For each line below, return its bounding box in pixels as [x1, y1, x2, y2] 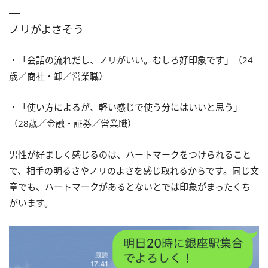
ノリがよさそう [9, 22, 84, 36]
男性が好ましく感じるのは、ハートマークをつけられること [9, 148, 251, 160]
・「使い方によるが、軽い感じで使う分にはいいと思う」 [9, 100, 242, 113]
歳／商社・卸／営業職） [9, 69, 108, 82]
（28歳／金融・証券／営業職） [9, 117, 136, 129]
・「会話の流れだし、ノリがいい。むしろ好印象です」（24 [9, 53, 253, 66]
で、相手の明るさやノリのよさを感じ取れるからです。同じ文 [9, 164, 259, 176]
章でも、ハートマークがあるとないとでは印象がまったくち [9, 180, 251, 193]
